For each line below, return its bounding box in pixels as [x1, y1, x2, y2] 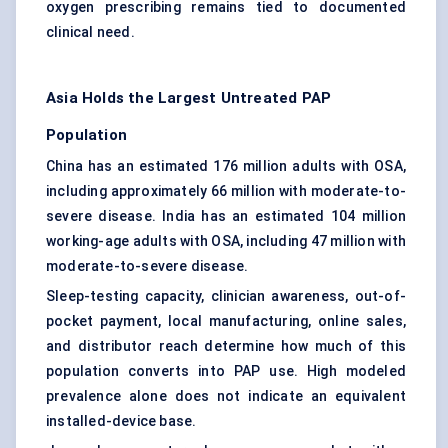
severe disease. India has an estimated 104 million [46, 208, 406, 225]
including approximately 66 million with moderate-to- [46, 183, 406, 200]
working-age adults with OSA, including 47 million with [46, 233, 406, 250]
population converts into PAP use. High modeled [46, 363, 406, 380]
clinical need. [46, 24, 135, 41]
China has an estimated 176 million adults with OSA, [46, 158, 406, 175]
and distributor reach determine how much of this [46, 338, 406, 355]
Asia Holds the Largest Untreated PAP [46, 89, 332, 108]
